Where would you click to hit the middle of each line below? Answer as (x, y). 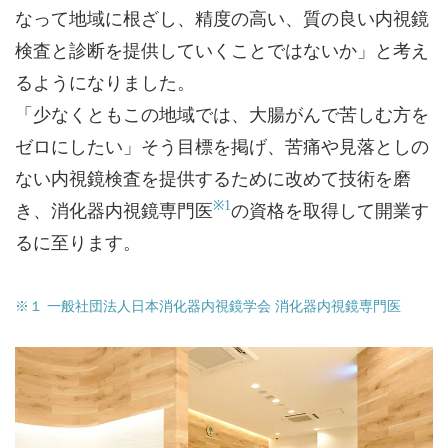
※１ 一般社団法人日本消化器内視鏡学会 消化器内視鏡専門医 (208, 306)
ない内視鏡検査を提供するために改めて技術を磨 (213, 178)
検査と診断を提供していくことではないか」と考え (222, 50)
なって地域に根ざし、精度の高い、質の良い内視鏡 (222, 18)
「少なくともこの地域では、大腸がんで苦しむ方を (222, 114)
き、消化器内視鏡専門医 (114, 210)
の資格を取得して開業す (330, 210)
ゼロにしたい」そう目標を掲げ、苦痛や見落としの (222, 146)
